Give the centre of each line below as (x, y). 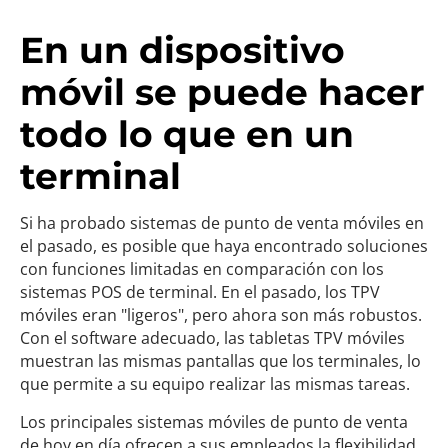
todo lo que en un (187, 134)
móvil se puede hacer (222, 92)
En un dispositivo (182, 50)
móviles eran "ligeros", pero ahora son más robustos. (221, 315)
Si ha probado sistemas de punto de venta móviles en (222, 223)
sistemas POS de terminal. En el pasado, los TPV (200, 292)
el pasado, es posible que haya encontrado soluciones (224, 246)
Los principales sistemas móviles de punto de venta (214, 422)
